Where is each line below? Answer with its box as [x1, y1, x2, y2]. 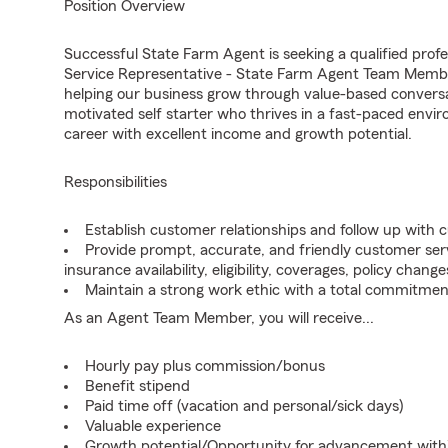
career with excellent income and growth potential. [64, 126, 412, 142]
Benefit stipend [85, 378, 190, 394]
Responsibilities [64, 174, 167, 190]
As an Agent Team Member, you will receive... [64, 310, 374, 326]
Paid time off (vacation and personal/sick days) [85, 398, 403, 414]
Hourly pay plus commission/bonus [85, 358, 325, 374]
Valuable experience [85, 418, 221, 434]
